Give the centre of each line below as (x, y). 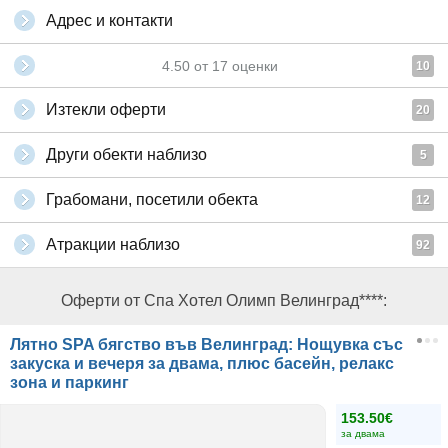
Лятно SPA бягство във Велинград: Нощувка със (206, 344)
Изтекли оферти (106, 109)
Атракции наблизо (113, 244)
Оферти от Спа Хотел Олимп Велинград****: (224, 300)
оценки (253, 66)
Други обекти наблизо (126, 154)
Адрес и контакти (109, 20)
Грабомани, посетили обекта (152, 199)
